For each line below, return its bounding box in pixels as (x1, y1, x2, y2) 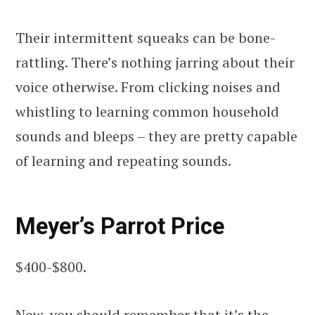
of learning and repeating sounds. (15, 150, 231, 170)
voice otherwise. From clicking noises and (15, 77, 281, 96)
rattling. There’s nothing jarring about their (15, 52, 295, 72)
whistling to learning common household (15, 101, 279, 121)
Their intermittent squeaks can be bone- (15, 27, 276, 47)
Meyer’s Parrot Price (15, 212, 224, 240)
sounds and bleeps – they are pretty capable (15, 126, 297, 146)
